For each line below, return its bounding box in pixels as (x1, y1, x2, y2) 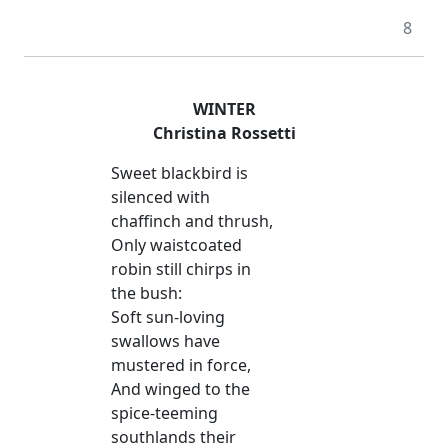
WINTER (192, 98, 256, 121)
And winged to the (110, 378, 250, 401)
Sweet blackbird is (110, 162, 248, 185)
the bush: (110, 282, 182, 305)
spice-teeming (110, 402, 218, 425)
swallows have (110, 330, 220, 353)
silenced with (110, 186, 210, 209)
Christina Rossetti (152, 122, 296, 145)
